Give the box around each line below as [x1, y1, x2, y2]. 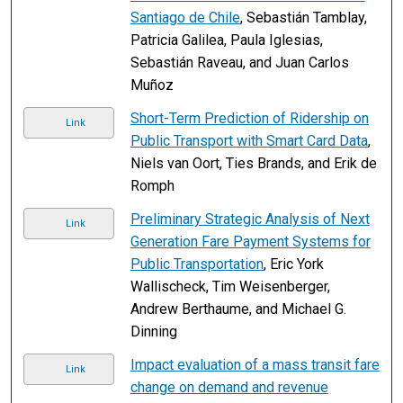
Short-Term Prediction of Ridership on [130, 109, 369, 127]
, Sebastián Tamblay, [239, 8, 367, 26]
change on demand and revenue [130, 378, 328, 396]
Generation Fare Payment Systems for [130, 232, 371, 250]
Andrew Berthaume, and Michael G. [130, 300, 346, 318]
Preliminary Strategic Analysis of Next [130, 210, 370, 228]
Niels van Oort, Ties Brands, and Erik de [130, 154, 377, 172]
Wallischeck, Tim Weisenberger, [130, 277, 330, 295]
